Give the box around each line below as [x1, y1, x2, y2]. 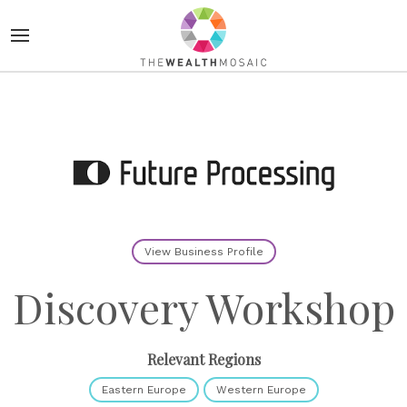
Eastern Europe [101, 383, 186, 397]
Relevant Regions [146, 350, 261, 370]
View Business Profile [144, 245, 263, 259]
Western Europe [215, 383, 306, 397]
